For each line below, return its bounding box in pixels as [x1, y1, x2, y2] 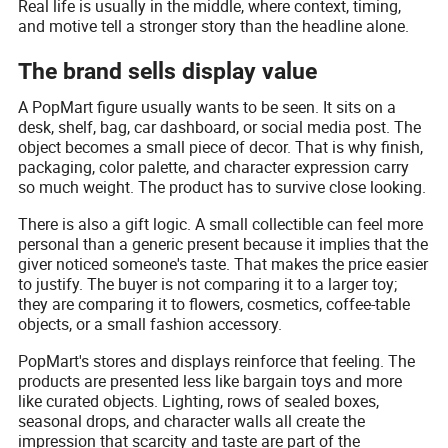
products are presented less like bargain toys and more [18, 369, 403, 392]
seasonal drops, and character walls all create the [18, 409, 366, 432]
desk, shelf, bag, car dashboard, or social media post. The [18, 115, 422, 138]
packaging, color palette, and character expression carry [18, 155, 410, 178]
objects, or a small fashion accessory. [18, 312, 283, 335]
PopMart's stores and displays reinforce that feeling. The [18, 349, 416, 372]
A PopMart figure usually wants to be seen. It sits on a [18, 95, 397, 118]
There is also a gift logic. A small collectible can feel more [18, 212, 424, 235]
